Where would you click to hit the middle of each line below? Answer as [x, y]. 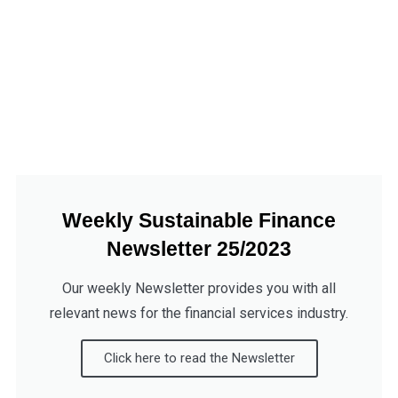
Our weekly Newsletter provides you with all [199, 289]
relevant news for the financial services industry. [199, 314]
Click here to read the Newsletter [199, 358]
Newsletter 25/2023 [199, 249]
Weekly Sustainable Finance [199, 221]
